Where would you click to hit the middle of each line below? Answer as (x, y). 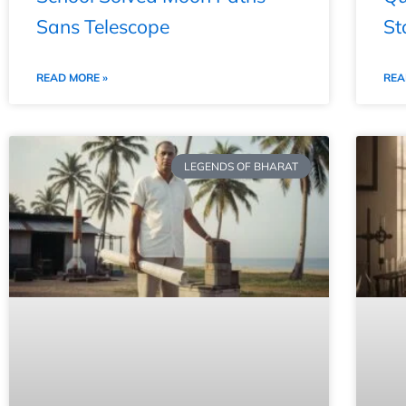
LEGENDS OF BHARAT (241, 166)
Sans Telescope (103, 27)
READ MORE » (72, 78)
